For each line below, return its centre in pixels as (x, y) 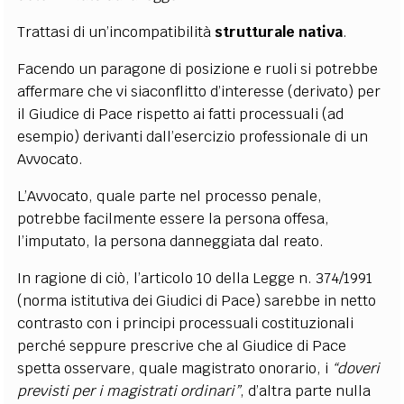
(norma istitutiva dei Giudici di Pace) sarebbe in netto (197, 300)
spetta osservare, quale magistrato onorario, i (175, 368)
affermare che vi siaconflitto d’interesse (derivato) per (199, 91)
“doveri (356, 368)
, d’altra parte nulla (306, 390)
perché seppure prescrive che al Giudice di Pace (182, 345)
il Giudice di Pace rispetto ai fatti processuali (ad (181, 114)
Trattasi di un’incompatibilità (116, 32)
